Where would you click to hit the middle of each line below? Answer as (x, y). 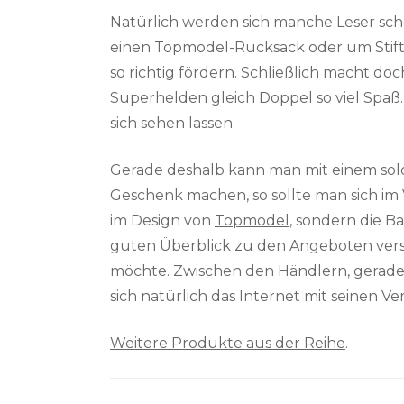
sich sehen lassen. (173, 123)
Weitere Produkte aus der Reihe (228, 343)
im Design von (162, 220)
